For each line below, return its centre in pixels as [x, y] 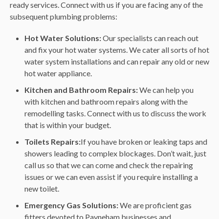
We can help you [166, 90]
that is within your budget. [68, 125]
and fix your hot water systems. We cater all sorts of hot [117, 50]
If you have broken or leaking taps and [144, 142]
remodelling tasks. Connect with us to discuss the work [115, 113]
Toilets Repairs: [53, 142]
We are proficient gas [155, 205]
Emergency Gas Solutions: [71, 205]
